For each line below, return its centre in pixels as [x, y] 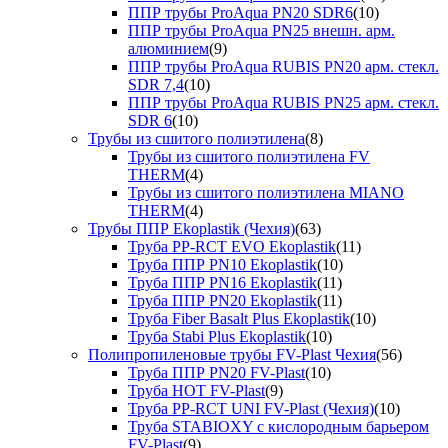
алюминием [168, 48]
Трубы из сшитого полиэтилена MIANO [266, 192]
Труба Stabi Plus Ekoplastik [217, 336]
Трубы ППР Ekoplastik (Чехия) [191, 228]
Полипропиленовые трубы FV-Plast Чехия [232, 354]
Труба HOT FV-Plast [196, 390]
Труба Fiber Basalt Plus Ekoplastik [239, 318]
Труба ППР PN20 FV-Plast [216, 372]
